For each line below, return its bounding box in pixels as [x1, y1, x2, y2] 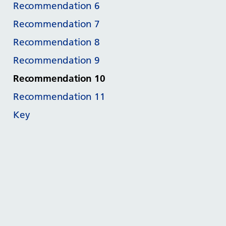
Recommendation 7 [13, 18, 100, 30]
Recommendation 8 [13, 36, 100, 48]
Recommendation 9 [13, 54, 100, 66]
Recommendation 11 [13, 90, 105, 102]
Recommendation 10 [13, 72, 105, 84]
